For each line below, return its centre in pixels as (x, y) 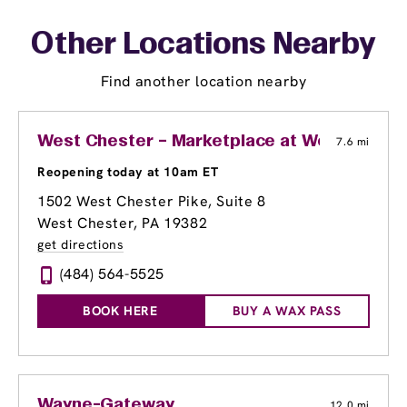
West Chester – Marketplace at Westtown (212, 142)
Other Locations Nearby (203, 46)
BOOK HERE (120, 311)
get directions (81, 245)
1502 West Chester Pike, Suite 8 (152, 202)
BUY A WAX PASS (287, 311)
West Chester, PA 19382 (123, 223)
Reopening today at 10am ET (128, 172)
